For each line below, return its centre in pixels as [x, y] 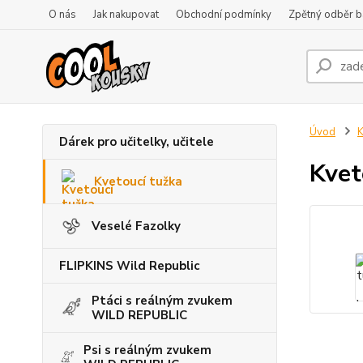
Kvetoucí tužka [138, 181]
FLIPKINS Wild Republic [129, 266]
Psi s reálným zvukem [147, 350]
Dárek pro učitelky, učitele [137, 142]
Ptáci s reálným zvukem [162, 301]
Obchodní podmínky [224, 15]
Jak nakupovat [126, 15]
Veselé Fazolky [136, 226]
